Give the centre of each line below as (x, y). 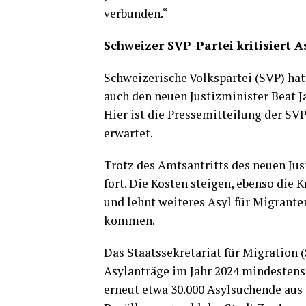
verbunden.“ (136, 13)
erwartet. (128, 133)
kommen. (129, 220)
